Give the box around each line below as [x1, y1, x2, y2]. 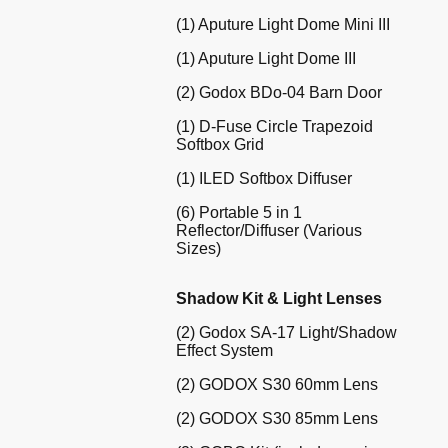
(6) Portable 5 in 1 [176, 203, 302, 221]
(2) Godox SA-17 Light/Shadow [176, 323, 397, 341]
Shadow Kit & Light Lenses [176, 289, 382, 307]
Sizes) [176, 239, 221, 257]
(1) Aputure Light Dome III [176, 49, 356, 67]
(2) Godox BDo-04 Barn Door [176, 83, 382, 101]
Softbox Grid [176, 135, 264, 153]
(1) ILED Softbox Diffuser [176, 169, 352, 187]
